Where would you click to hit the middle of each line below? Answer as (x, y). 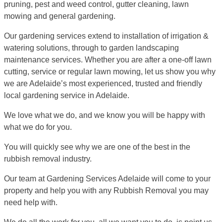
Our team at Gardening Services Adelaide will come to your (107, 178)
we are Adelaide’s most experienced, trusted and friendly (103, 83)
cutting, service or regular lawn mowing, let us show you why (110, 71)
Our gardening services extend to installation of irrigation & (106, 36)
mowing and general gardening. (60, 16)
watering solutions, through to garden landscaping (91, 48)
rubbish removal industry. (48, 159)
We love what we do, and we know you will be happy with (105, 115)
